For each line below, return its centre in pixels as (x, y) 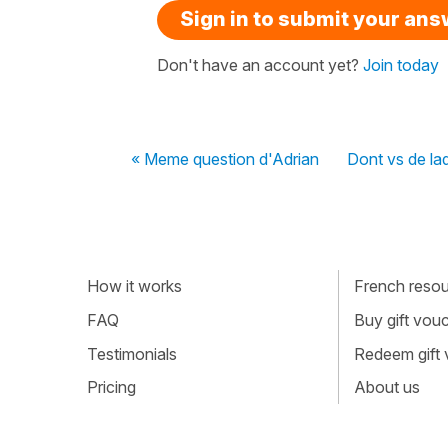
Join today (401, 64)
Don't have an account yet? (260, 64)
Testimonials (132, 353)
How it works (134, 286)
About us (386, 387)
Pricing (111, 387)
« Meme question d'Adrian (225, 158)
